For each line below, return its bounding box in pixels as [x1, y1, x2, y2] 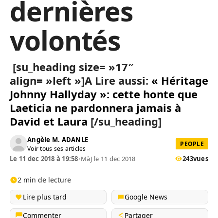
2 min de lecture [18, 175, 71, 184]
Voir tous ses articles [27, 144, 86, 153]
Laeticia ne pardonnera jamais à [10, 100, 181, 115]
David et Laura [10, 114, 88, 128]
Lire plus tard [23, 192, 67, 201]
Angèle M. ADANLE [27, 135, 89, 144]
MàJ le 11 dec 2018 [81, 154, 136, 163]
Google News [125, 192, 167, 201]
